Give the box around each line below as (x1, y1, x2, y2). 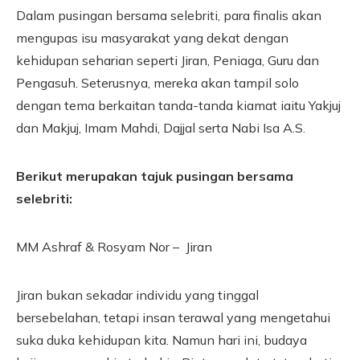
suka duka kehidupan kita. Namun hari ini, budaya (16, 331, 307, 348)
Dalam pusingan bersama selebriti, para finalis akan (16, 6, 321, 23)
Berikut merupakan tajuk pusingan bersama (16, 167, 293, 184)
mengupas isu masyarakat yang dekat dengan (16, 29, 288, 46)
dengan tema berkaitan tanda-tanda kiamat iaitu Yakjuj (16, 96, 341, 113)
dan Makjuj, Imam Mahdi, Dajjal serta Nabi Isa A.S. (16, 119, 305, 136)
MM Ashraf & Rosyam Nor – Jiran (16, 238, 212, 255)
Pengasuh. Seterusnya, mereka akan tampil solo (16, 74, 299, 91)
